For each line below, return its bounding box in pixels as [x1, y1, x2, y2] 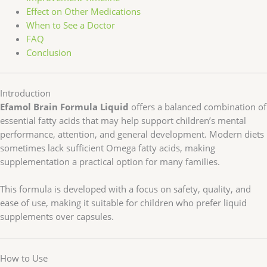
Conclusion [26, 46, 72, 59]
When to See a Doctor [26, 19, 115, 32]
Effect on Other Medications [26, 5, 141, 18]
